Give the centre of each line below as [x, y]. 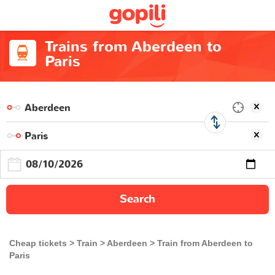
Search [137, 199]
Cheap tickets [38, 243]
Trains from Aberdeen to [133, 47]
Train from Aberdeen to [205, 243]
